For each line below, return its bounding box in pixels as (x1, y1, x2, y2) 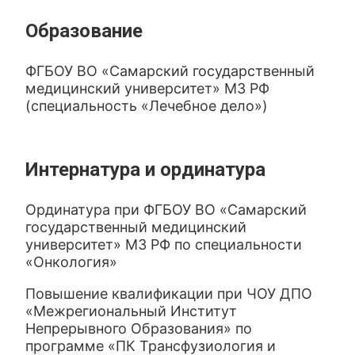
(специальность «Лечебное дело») (25, 97, 269, 114)
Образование (25, 20, 143, 42)
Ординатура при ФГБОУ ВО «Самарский (25, 201, 307, 218)
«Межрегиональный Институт (25, 303, 238, 319)
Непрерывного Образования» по (25, 320, 253, 337)
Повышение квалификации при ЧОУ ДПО (25, 285, 313, 302)
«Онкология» (25, 254, 118, 270)
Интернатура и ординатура (25, 158, 266, 181)
